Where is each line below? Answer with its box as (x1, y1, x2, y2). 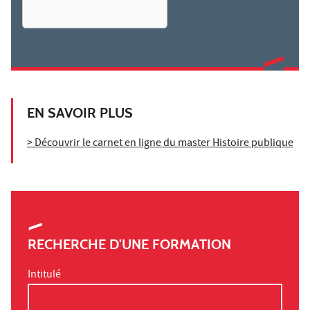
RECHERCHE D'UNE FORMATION (28, 236, 231, 253)
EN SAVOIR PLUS (27, 104, 133, 122)
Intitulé (28, 267, 61, 284)
